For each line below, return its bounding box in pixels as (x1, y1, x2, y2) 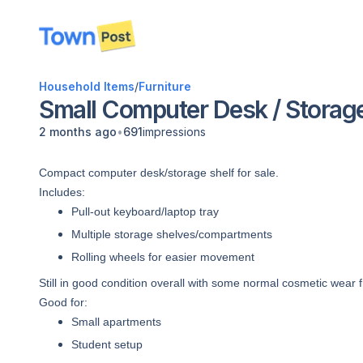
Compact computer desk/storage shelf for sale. (39, 166, 279, 179)
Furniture (139, 79, 191, 93)
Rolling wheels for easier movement (71, 250, 254, 263)
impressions (143, 125, 206, 139)
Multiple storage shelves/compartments (71, 228, 272, 241)
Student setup (71, 338, 143, 351)
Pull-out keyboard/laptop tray (71, 205, 219, 218)
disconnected (49, 36, 130, 53)
